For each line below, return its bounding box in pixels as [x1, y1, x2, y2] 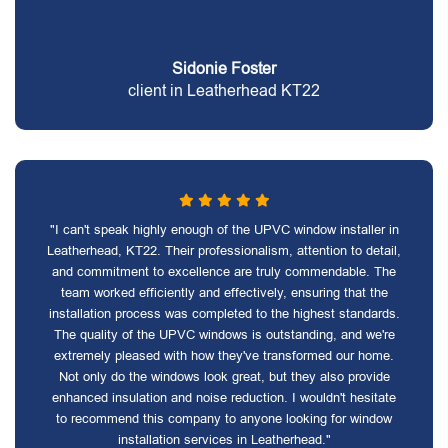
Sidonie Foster [172, 60, 276, 77]
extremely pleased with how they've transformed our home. [54, 348, 394, 363]
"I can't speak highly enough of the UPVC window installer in [49, 222, 399, 237]
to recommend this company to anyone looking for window [56, 411, 392, 426]
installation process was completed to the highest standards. [48, 306, 400, 321]
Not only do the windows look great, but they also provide [58, 369, 390, 384]
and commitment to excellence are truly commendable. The [52, 264, 396, 279]
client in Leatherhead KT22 [128, 82, 320, 99]
